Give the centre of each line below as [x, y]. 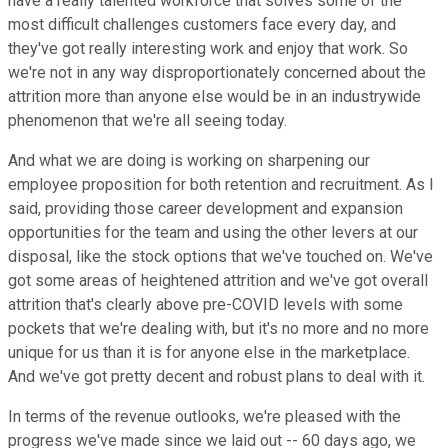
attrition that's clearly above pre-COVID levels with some [205, 305]
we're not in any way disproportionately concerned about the [217, 73]
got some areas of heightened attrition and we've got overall [218, 281]
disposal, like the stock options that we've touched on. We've [220, 257]
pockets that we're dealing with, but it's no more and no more [218, 329]
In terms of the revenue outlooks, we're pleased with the [204, 417]
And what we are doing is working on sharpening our [189, 161]
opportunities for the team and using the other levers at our [213, 233]
